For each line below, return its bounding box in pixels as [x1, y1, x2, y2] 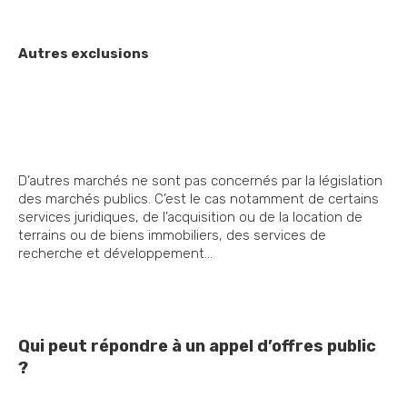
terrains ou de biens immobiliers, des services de [18, 227, 326, 244]
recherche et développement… [18, 245, 213, 263]
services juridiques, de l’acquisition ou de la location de [18, 209, 362, 226]
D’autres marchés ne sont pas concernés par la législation [18, 173, 382, 190]
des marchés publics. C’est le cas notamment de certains [18, 191, 379, 208]
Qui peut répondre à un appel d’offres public [18, 336, 376, 357]
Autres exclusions [18, 45, 149, 63]
